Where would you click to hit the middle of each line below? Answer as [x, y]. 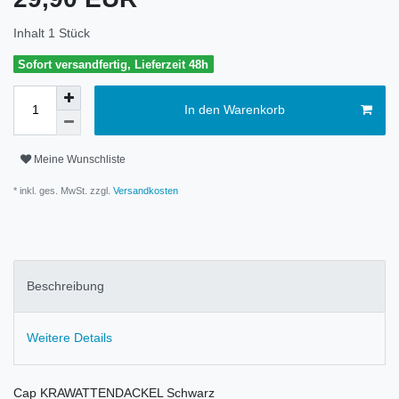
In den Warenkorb [234, 110]
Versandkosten [144, 190]
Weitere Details [69, 338]
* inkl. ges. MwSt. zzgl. [62, 190]
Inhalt [31, 33]
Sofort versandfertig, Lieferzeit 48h [114, 64]
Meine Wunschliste [80, 160]
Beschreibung [65, 286]
